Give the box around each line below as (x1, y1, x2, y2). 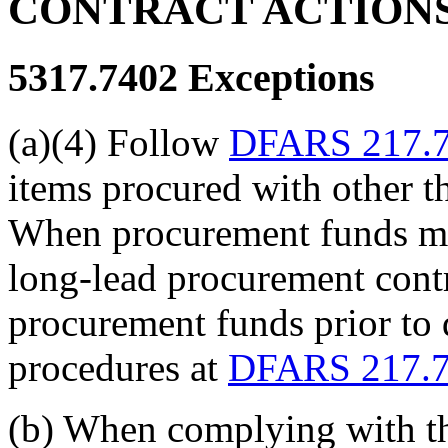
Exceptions (178, 55, 375, 101)
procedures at (8, 346, 228, 389)
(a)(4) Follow (8, 121, 229, 164)
